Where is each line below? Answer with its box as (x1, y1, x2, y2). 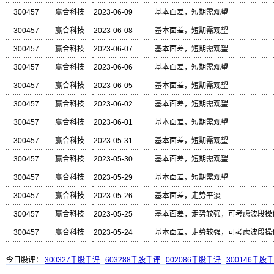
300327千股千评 (45, 256, 100, 264)
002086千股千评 (166, 256, 221, 264)
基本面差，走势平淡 (155, 191, 221, 200)
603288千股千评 (105, 256, 160, 264)
